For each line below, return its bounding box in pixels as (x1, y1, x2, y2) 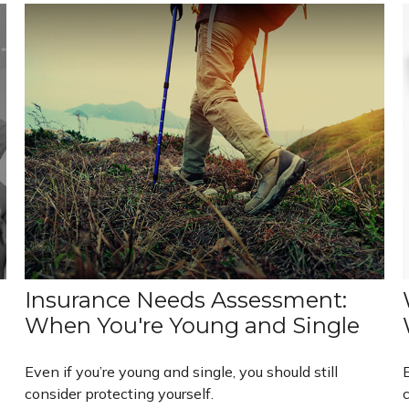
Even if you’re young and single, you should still (25, 362, 339, 381)
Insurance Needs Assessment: (25, 286, 348, 313)
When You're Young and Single (25, 311, 361, 339)
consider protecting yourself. (25, 383, 215, 403)
